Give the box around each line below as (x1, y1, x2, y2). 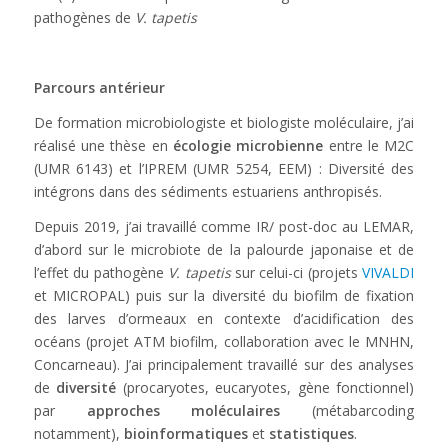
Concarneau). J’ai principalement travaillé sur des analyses (33, 354, 415, 374)
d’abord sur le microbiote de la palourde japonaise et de (33, 239, 415, 259)
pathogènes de (33, 8, 135, 28)
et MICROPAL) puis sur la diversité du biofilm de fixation (33, 285, 415, 305)
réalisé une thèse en (33, 136, 173, 155)
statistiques (268, 423, 354, 443)
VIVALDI (362, 262, 415, 282)
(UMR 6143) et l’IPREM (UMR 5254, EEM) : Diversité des (33, 159, 415, 178)
